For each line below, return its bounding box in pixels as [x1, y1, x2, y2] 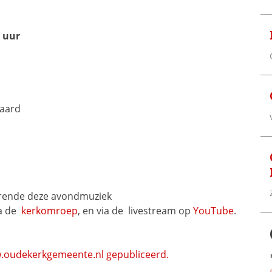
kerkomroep [21, 204, 78, 217]
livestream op [128, 204, 193, 217]
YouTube [193, 204, 234, 217]
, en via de [78, 204, 126, 217]
